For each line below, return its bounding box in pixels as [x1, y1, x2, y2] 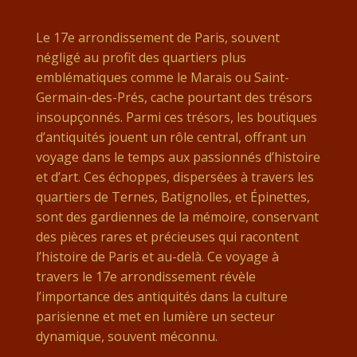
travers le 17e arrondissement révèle [35, 268, 256, 285]
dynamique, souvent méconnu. [35, 328, 218, 345]
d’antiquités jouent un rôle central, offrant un [35, 128, 306, 146]
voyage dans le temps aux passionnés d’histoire [35, 148, 320, 166]
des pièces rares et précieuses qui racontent [35, 228, 299, 245]
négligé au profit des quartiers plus [35, 49, 246, 66]
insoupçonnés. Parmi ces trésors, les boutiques [35, 108, 317, 126]
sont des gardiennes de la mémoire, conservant [35, 208, 319, 226]
